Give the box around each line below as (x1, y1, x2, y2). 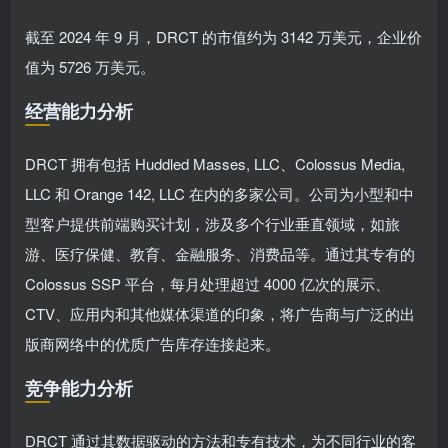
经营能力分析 (25, 98, 133, 124)
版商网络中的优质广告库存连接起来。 (25, 333, 280, 354)
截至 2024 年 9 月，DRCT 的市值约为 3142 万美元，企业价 (25, 26, 422, 47)
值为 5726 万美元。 (25, 56, 155, 77)
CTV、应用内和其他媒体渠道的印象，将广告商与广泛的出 (25, 303, 415, 324)
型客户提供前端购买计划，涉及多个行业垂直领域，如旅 (25, 213, 400, 234)
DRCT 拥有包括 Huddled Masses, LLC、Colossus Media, (25, 153, 405, 174)
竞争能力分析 (25, 375, 133, 401)
